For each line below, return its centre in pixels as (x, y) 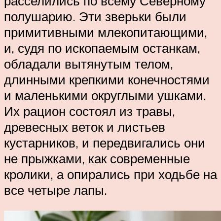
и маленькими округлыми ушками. (105, 95)
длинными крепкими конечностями (107, 80)
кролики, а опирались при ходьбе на (110, 174)
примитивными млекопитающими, (106, 32)
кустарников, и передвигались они (105, 143)
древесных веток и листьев (85, 127)
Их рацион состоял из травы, (90, 111)
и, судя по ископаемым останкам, (102, 48)
